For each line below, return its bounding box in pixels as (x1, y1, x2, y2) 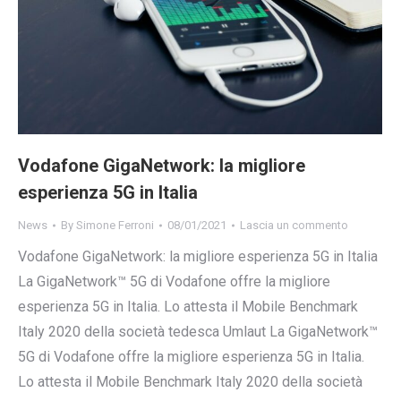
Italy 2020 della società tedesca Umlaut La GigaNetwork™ (18, 323, 378, 341)
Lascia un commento (240, 218, 348, 233)
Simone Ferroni (76, 218, 154, 233)
